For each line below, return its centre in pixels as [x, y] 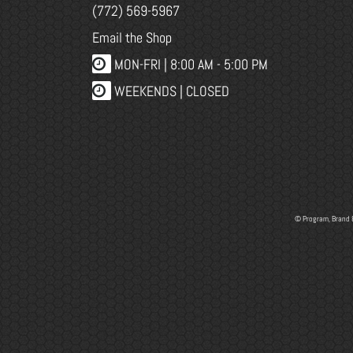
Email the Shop [132, 37]
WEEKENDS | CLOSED [172, 91]
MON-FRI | [141, 64]
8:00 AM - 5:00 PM [219, 64]
